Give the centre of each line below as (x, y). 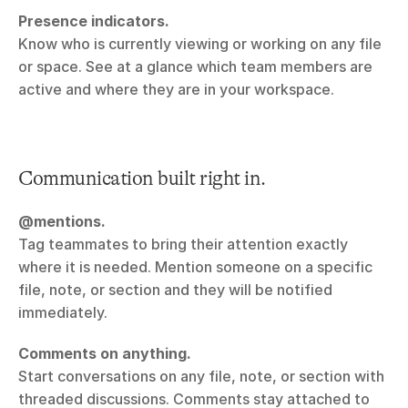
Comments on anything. (105, 354)
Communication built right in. (142, 178)
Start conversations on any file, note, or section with (201, 377)
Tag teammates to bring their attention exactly (183, 245)
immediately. (63, 313)
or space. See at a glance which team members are (195, 67)
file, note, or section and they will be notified (175, 290)
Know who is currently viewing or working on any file (200, 44)
